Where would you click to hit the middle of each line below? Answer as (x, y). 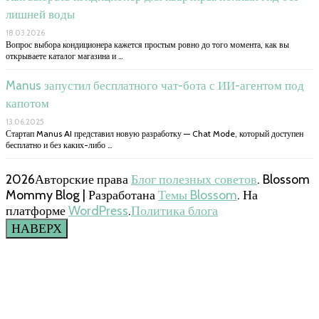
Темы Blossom (198, 195)
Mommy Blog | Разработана (82, 195)
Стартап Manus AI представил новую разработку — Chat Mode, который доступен (155, 134)
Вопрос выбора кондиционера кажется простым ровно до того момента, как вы (147, 45)
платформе (37, 211)
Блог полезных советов (194, 180)
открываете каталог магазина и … (64, 56)
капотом (27, 104)
